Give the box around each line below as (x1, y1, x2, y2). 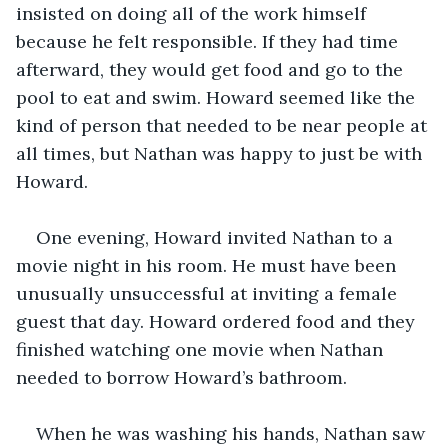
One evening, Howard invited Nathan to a (36, 225, 398, 249)
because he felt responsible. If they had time (16, 29, 403, 53)
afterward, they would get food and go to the (16, 57, 408, 81)
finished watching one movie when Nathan (16, 337, 388, 361)
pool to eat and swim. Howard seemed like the (16, 85, 420, 109)
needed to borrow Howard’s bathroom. (16, 365, 347, 389)
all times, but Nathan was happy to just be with (16, 141, 427, 165)
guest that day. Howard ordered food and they (16, 309, 420, 333)
